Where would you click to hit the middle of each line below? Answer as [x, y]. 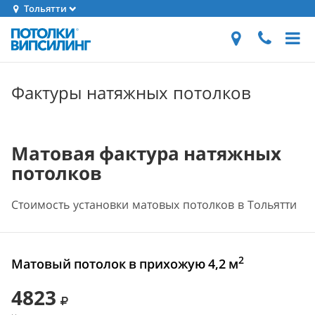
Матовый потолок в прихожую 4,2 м [125, 264]
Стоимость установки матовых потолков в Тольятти [154, 205]
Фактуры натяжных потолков [131, 92]
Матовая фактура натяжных [146, 153]
